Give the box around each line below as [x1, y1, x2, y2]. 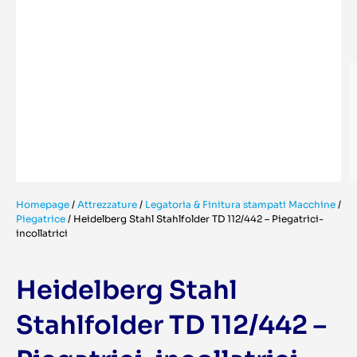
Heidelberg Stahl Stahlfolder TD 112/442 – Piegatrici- [73, 213, 324, 226]
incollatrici [16, 227, 68, 240]
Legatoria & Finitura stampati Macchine [145, 198, 335, 211]
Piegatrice [16, 213, 65, 226]
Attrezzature [77, 198, 137, 211]
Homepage [16, 198, 69, 211]
